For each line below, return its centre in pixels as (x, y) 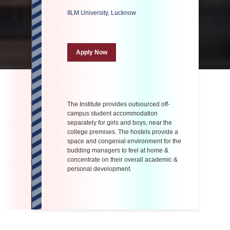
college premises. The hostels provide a (123, 132)
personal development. (99, 169)
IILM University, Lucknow (102, 13)
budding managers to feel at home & (118, 150)
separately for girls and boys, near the (120, 122)
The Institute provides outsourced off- (119, 104)
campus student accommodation (112, 113)
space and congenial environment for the (124, 141)
